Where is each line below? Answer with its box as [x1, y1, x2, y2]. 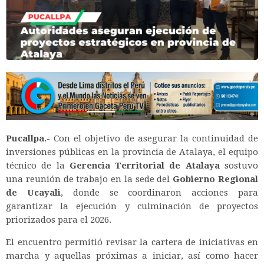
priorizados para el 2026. [6, 214, 111, 225]
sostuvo [219, 160, 259, 171]
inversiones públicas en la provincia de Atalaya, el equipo [6, 146, 258, 157]
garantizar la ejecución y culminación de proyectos [6, 200, 258, 212]
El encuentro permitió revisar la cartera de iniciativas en [6, 236, 258, 247]
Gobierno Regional [173, 173, 259, 184]
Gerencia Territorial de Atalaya [69, 160, 220, 171]
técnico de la [6, 160, 70, 171]
